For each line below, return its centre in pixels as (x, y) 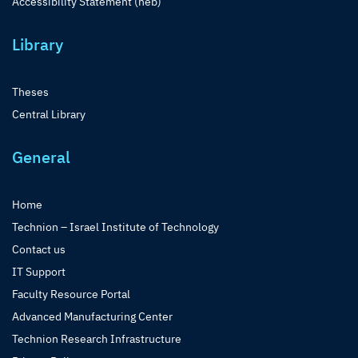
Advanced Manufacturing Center (92, 317)
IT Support (39, 272)
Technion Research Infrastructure (97, 339)
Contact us (39, 250)
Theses (30, 92)
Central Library (49, 115)
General (41, 157)
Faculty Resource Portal (71, 294)
